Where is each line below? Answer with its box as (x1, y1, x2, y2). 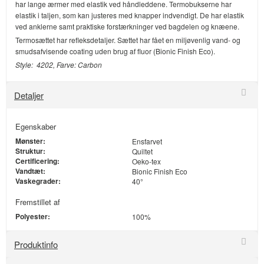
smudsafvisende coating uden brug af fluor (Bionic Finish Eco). (15, 46, 215, 57)
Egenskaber (15, 121, 56, 133)
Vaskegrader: (15, 176, 61, 187)
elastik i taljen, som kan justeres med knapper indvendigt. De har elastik (15, 10, 244, 21)
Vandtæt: (15, 166, 45, 177)
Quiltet (132, 146, 153, 157)
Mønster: (15, 136, 45, 147)
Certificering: (15, 156, 60, 167)
